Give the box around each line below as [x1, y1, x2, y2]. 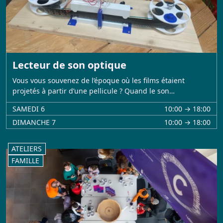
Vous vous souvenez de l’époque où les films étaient [12, 75, 185, 85]
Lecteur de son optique [12, 58, 126, 72]
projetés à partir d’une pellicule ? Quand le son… [12, 86, 175, 96]
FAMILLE [11, 156, 40, 166]
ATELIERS [11, 144, 42, 154]
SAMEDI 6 [12, 104, 45, 113]
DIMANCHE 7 [12, 117, 56, 127]
